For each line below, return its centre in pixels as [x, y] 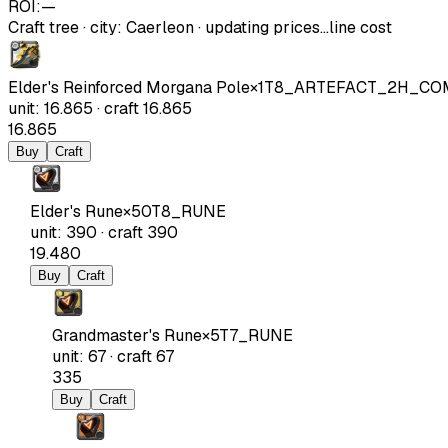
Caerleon [160, 27]
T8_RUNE [188, 211]
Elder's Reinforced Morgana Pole [129, 87]
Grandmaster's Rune [127, 335]
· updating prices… [261, 27]
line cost [360, 27]
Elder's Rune [76, 211]
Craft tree [43, 27]
